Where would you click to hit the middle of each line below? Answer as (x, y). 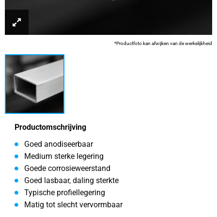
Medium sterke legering (64, 156)
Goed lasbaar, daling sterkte (71, 180)
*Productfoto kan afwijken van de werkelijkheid (163, 44)
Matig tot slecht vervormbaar (73, 205)
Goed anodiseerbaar (59, 144)
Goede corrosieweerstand (67, 168)
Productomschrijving (50, 127)
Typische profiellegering (65, 193)
